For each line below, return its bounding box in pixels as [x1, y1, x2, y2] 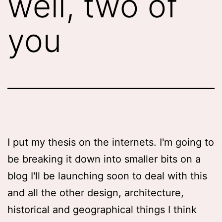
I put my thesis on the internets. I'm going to [7, 136, 214, 148]
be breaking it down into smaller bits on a [7, 153, 201, 165]
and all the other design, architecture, [7, 186, 184, 199]
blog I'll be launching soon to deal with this [7, 169, 207, 182]
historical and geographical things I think [7, 203, 197, 216]
